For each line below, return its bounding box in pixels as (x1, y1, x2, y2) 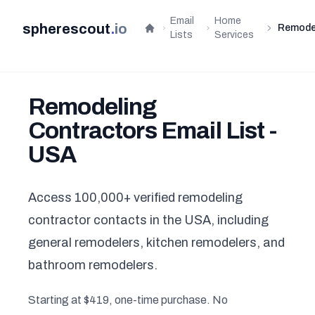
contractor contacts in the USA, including (28, 213, 269, 227)
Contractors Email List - (28, 118, 276, 143)
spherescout (22, 21, 110, 37)
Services (214, 30, 255, 40)
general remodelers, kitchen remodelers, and (28, 236, 285, 250)
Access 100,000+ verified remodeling (28, 191, 243, 205)
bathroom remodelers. (28, 258, 157, 272)
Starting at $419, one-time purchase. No (28, 294, 228, 306)
